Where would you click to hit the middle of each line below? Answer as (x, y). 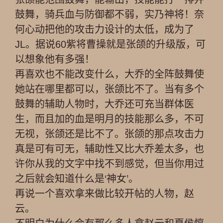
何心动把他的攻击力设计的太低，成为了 (105, 29)
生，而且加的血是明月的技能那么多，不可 (110, 119)
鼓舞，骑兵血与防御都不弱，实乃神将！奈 (110, 14)
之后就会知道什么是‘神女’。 (77, 179)
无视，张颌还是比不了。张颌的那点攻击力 (110, 134)
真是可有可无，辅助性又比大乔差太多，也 (110, 149)
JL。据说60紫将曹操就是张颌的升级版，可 (110, 44)
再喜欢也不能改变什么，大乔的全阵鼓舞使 (110, 74)
